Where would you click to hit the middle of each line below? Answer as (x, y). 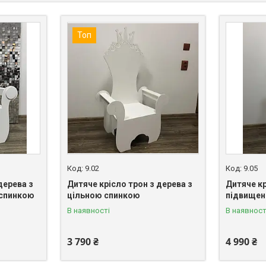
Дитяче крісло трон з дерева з (129, 184)
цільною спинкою (103, 195)
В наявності (88, 210)
